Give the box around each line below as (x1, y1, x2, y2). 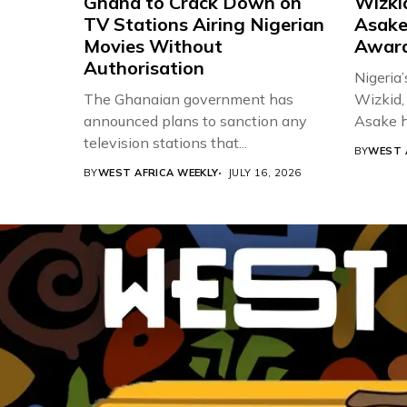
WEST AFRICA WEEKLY (97, 166, 219, 180)
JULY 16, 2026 (227, 166, 302, 180)
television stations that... (84, 134, 247, 153)
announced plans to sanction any (84, 112, 307, 131)
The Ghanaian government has (84, 90, 293, 109)
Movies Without (84, 35, 223, 58)
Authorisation (84, 56, 204, 80)
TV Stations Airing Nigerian (84, 13, 324, 36)
